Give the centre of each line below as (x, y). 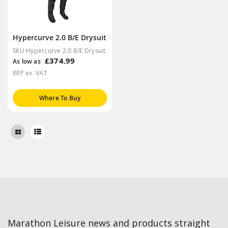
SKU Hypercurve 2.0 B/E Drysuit (59, 50)
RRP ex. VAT (30, 73)
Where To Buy (60, 98)
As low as (27, 61)
